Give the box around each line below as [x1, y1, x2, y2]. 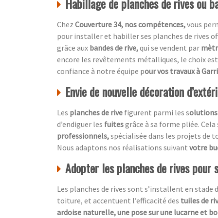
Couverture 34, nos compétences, [75, 19, 187, 30]
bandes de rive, [90, 43, 140, 53]
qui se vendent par [140, 43, 201, 53]
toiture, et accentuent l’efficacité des [57, 196, 181, 206]
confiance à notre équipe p [57, 66, 145, 76]
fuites [104, 119, 125, 129]
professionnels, [57, 131, 110, 141]
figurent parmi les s [124, 108, 189, 118]
